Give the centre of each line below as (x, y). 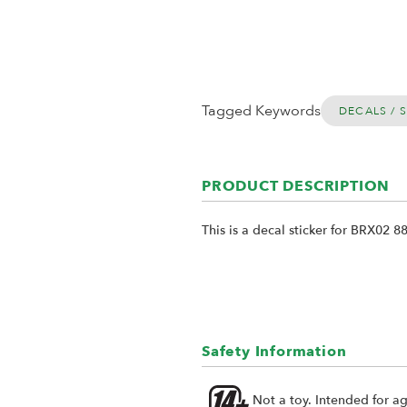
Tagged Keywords (261, 111)
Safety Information (274, 352)
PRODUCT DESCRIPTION (296, 186)
